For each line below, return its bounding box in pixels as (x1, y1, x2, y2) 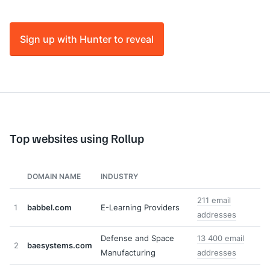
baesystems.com (27, 240, 92, 251)
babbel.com (27, 202, 72, 213)
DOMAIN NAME (27, 171, 81, 181)
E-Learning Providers (101, 202, 180, 213)
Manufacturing (101, 247, 155, 258)
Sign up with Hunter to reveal (20, 32, 154, 46)
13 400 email (197, 233, 244, 243)
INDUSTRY (101, 171, 138, 181)
